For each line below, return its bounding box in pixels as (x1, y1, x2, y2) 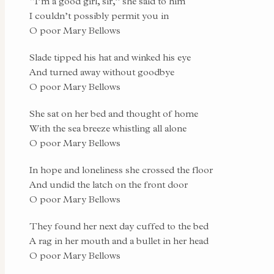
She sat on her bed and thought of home (29, 108, 198, 119)
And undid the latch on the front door (29, 179, 188, 190)
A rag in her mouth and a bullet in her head (29, 235, 209, 246)
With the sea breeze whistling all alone (29, 122, 187, 134)
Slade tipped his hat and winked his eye (29, 51, 191, 63)
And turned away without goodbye (29, 66, 174, 78)
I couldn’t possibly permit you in (29, 10, 169, 21)
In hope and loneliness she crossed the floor (29, 164, 213, 176)
